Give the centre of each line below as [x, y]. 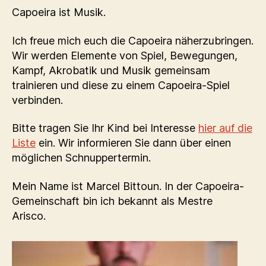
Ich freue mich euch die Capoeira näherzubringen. [133, 40]
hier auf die [225, 128]
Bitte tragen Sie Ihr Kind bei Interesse [105, 128]
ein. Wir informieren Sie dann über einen [133, 143]
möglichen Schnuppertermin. [81, 158]
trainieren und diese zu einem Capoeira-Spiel [121, 85]
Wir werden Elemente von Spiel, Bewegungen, [125, 55]
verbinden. [37, 100]
